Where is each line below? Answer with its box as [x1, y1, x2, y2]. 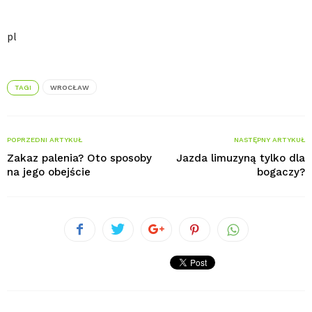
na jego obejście [7, 166, 91, 178]
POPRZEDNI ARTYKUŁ [7, 136, 82, 143]
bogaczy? [257, 166, 305, 178]
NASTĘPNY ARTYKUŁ [234, 136, 305, 143]
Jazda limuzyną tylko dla [176, 152, 305, 164]
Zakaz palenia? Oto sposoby [7, 152, 152, 164]
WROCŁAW [50, 84, 89, 91]
